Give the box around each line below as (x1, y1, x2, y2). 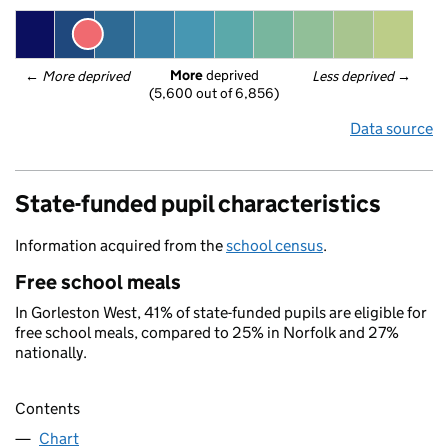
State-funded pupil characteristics (15, 189, 381, 218)
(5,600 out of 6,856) (149, 84, 279, 103)
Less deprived (312, 67, 396, 85)
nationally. (15, 343, 87, 362)
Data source (350, 119, 433, 138)
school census (226, 236, 323, 255)
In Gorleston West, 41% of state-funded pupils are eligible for (15, 303, 427, 322)
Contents (15, 399, 80, 419)
